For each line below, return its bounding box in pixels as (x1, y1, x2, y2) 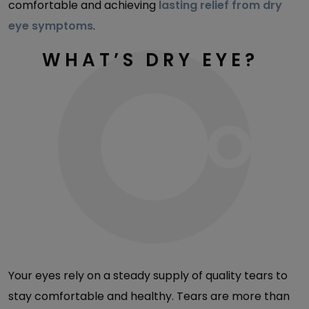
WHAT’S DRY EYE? (42, 47, 267, 72)
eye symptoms (8, 17, 93, 34)
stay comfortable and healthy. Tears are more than (8, 288, 290, 304)
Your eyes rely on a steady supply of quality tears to (8, 267, 288, 283)
